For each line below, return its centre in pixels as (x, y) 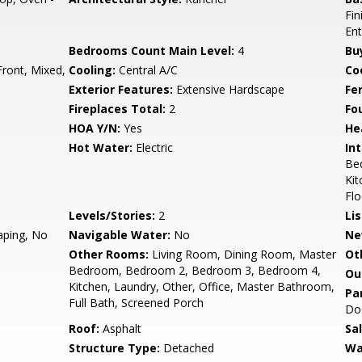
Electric (153, 147)
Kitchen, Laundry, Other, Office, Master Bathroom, (202, 286)
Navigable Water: (120, 235)
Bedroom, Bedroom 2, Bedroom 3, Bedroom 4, (195, 270)
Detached (187, 348)
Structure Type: (115, 348)
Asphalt (121, 328)
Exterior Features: (121, 89)
